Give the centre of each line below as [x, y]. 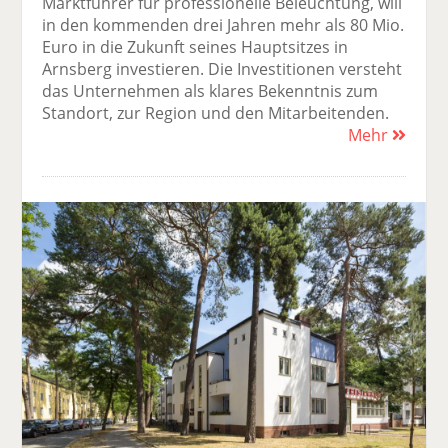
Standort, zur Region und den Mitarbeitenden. [216, 113]
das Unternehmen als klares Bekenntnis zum [210, 91]
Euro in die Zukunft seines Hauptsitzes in [195, 47]
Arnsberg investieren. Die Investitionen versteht [222, 69]
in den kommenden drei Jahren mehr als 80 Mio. [223, 25]
